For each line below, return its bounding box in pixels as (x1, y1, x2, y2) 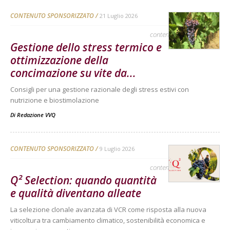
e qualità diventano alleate (10, 185, 141, 200)
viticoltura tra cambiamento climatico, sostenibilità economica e (10, 215, 205, 225)
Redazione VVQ (17, 110, 55, 119)
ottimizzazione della (10, 52, 108, 67)
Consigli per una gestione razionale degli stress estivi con (10, 84, 189, 94)
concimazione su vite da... (10, 65, 136, 80)
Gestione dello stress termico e (10, 40, 162, 54)
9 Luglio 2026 (100, 144, 135, 152)
